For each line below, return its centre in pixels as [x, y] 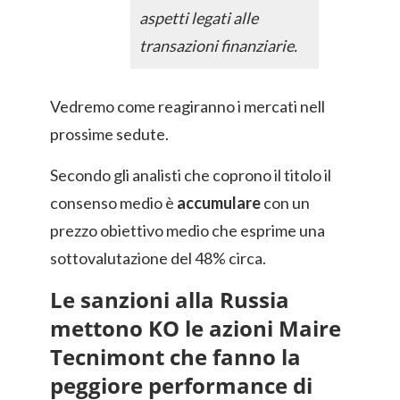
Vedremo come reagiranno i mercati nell [187, 107]
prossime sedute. [109, 134]
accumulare [219, 203]
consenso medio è [113, 203]
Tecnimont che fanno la [175, 357]
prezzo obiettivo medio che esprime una [187, 231]
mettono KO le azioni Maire [196, 329]
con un [285, 203]
